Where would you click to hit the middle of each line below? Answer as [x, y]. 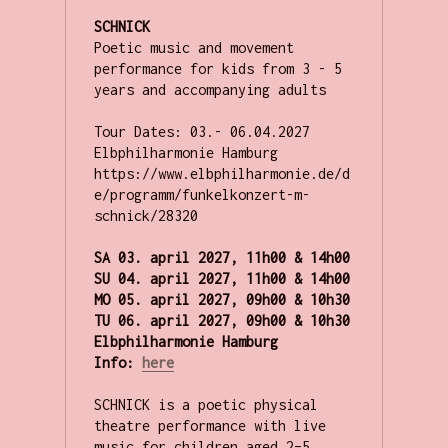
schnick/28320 [145, 216]
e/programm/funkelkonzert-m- [201, 195]
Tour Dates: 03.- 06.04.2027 [201, 132]
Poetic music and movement [193, 48]
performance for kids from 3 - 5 [217, 69]
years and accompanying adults [209, 90]
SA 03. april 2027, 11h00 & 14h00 [221, 258]
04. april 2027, [181, 279]
